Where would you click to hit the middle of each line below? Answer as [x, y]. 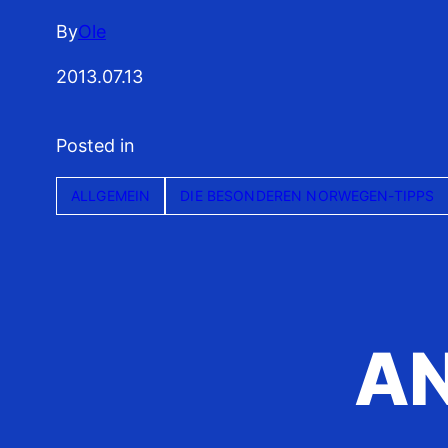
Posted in [95, 146]
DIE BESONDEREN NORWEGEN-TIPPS [307, 196]
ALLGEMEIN [111, 196]
